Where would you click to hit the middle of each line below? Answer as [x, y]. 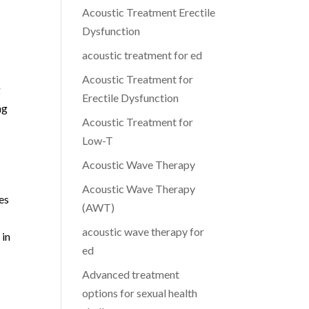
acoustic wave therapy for [143, 231]
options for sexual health [140, 293]
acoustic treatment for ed [142, 55]
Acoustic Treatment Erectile [149, 12]
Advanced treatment [131, 274]
